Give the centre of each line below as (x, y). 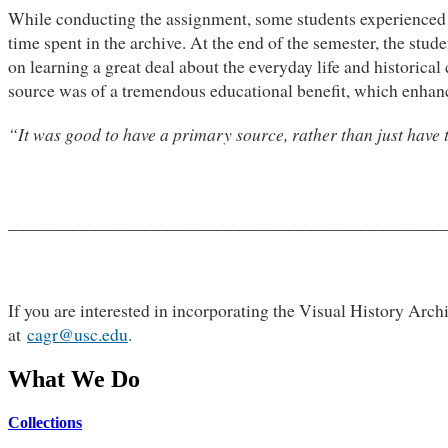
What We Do (74, 379)
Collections (45, 423)
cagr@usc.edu (77, 334)
